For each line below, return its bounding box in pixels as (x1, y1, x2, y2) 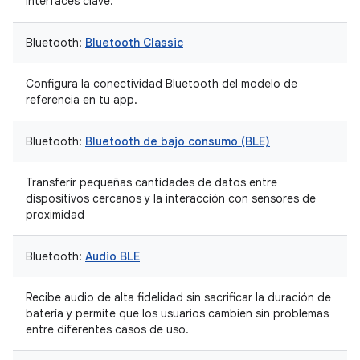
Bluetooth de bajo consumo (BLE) (85, 134, 270, 149)
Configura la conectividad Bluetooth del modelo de (26, 76, 297, 91)
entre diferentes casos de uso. (26, 322, 189, 337)
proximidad (26, 207, 84, 222)
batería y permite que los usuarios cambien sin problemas (26, 306, 329, 321)
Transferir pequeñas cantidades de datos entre (26, 175, 277, 190)
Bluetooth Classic (85, 35, 183, 50)
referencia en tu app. (26, 92, 137, 107)
